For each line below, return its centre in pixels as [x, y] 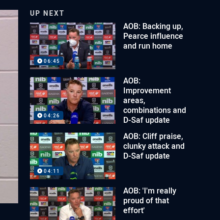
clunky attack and [154, 146]
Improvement [147, 90]
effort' [134, 210]
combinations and [155, 110]
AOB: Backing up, [153, 26]
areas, [135, 100]
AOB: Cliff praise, [153, 136]
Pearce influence [153, 36]
